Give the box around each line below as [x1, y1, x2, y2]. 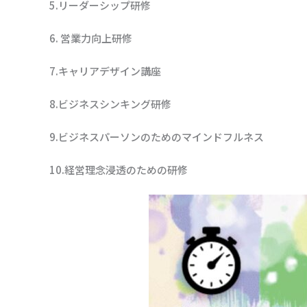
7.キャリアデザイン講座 [49, 64, 161, 78]
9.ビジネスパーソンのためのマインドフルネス [49, 130, 264, 144]
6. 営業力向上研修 [49, 31, 132, 45]
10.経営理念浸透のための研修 [49, 162, 188, 177]
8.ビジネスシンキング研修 [49, 97, 171, 111]
